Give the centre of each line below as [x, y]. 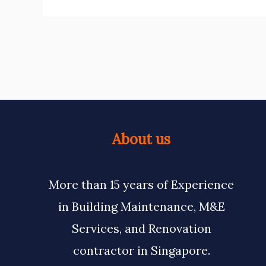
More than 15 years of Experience [142, 184]
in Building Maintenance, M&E [141, 206]
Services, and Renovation [141, 228]
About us [142, 139]
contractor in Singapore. [141, 250]
